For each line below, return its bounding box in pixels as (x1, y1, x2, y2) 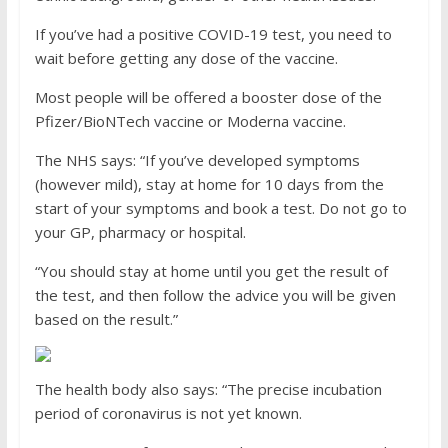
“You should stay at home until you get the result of (34, 261, 388, 282)
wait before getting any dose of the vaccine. (34, 48, 338, 69)
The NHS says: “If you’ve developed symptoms (34, 150, 360, 171)
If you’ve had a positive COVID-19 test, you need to (34, 24, 392, 45)
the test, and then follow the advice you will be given (34, 285, 396, 306)
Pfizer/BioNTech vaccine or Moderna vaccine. (34, 111, 346, 132)
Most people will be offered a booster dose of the (34, 87, 382, 108)
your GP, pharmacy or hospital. (34, 222, 246, 243)
